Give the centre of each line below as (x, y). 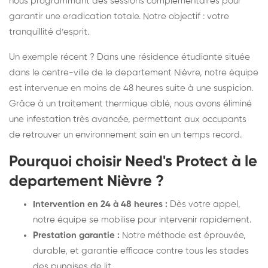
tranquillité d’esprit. (49, 32)
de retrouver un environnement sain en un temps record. (125, 135)
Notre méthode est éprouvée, (183, 235)
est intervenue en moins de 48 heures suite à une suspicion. (131, 88)
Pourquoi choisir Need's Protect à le (133, 162)
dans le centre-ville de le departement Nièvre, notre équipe (134, 72)
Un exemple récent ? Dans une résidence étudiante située (130, 57)
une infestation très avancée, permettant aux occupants (128, 119)
